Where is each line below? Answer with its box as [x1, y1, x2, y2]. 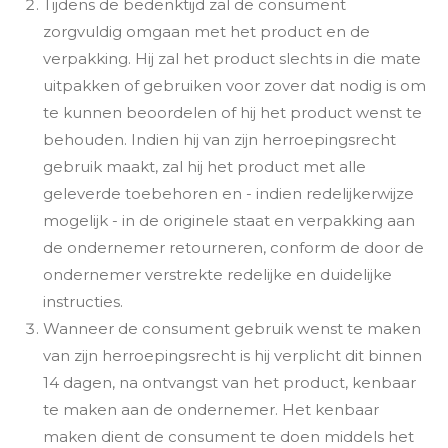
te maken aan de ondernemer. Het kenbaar [42, 400, 379, 419]
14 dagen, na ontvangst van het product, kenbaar [42, 373, 416, 392]
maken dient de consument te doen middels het [42, 427, 414, 446]
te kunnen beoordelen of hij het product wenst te [42, 103, 422, 122]
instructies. [42, 292, 123, 311]
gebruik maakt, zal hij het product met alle [42, 157, 366, 176]
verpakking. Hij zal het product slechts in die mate [42, 49, 421, 68]
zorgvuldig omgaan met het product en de [42, 22, 370, 41]
